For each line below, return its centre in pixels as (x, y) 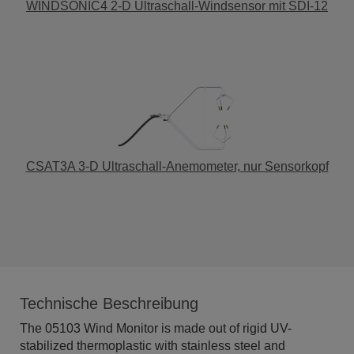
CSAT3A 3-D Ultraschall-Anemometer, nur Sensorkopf (177, 166)
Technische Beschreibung (109, 303)
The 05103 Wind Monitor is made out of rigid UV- (156, 328)
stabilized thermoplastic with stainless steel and (153, 346)
